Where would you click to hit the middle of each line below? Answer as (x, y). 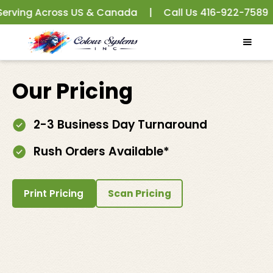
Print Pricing (54, 194)
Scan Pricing (139, 194)
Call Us (167, 12)
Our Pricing (72, 92)
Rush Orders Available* (102, 151)
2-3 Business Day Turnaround (121, 125)
